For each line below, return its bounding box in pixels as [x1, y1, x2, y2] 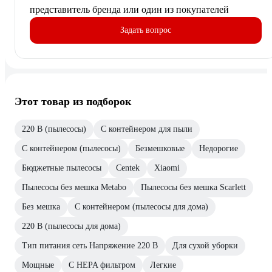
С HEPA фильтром [69, 260, 135, 270]
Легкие [150, 260, 176, 270]
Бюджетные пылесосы [22, 163, 101, 173]
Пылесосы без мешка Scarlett [141, 183, 246, 192]
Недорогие [199, 144, 238, 154]
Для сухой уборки [172, 241, 238, 251]
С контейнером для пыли [101, 124, 192, 134]
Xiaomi [154, 163, 180, 173]
